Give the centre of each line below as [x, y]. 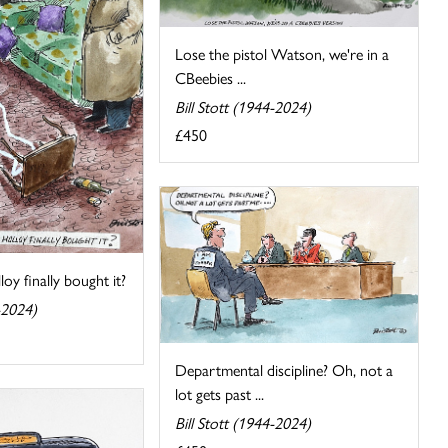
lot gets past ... [220, 394]
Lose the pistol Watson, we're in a [282, 53]
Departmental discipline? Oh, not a [284, 370]
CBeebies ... [211, 77]
